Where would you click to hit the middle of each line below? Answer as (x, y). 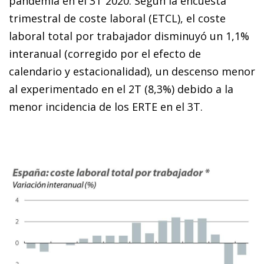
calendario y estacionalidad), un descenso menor (132, 72)
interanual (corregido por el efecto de (105, 54)
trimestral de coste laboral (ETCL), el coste (117, 19)
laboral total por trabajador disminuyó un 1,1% (129, 36)
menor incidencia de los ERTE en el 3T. (106, 107)
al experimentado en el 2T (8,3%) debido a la (121, 89)
